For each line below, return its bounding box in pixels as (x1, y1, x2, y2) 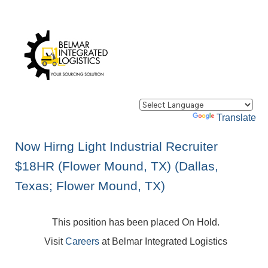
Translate (217, 112, 257, 123)
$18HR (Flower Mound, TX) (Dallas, (15, 159, 218, 173)
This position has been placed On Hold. (51, 217, 220, 227)
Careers (65, 236, 99, 246)
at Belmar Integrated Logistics (99, 236, 227, 246)
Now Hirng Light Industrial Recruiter (15, 139, 218, 153)
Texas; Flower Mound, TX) (15, 179, 165, 193)
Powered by (139, 112, 193, 123)
